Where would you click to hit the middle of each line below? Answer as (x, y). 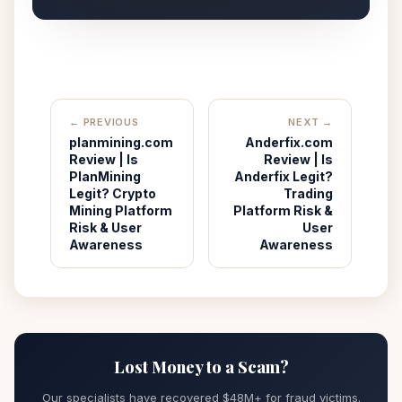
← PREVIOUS (104, 122)
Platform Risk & (283, 210)
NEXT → (310, 122)
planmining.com (121, 142)
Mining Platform (121, 210)
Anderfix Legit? (284, 176)
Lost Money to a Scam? (201, 367)
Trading (308, 193)
